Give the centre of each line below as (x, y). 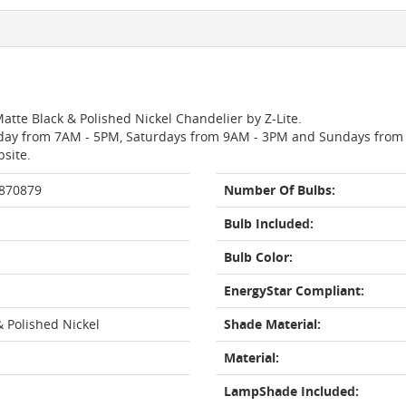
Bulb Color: (258, 257)
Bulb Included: (269, 223)
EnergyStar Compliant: (294, 290)
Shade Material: (272, 324)
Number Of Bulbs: (280, 190)
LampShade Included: (291, 391)
